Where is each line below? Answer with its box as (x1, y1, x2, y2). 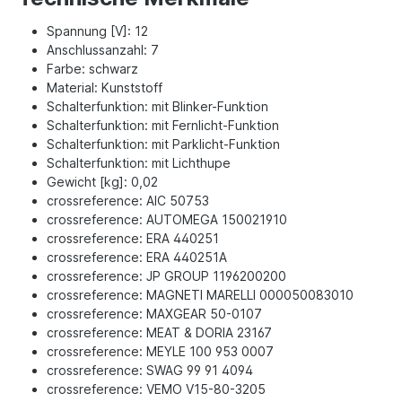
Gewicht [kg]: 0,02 (47, 174, 158, 189)
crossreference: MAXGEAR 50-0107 (47, 306, 262, 321)
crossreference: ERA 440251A (47, 249, 227, 265)
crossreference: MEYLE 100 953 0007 (47, 344, 274, 359)
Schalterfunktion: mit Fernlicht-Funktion (47, 118, 279, 133)
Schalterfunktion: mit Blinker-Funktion (47, 99, 268, 114)
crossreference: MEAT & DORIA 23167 (47, 325, 272, 340)
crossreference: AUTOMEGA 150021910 (47, 212, 287, 227)
